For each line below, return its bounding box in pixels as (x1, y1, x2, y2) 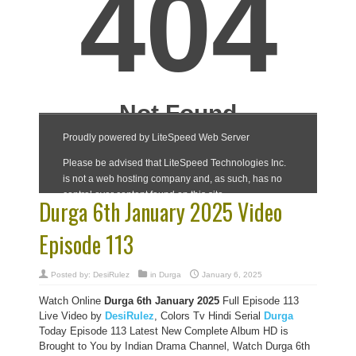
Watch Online (39, 295, 104, 307)
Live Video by (39, 310, 105, 322)
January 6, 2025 (202, 270, 262, 279)
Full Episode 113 (219, 295, 299, 307)
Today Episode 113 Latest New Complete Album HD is (39, 325, 288, 337)
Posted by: (51, 270, 93, 279)
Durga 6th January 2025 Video (39, 195, 282, 228)
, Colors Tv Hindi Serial (154, 310, 264, 322)
